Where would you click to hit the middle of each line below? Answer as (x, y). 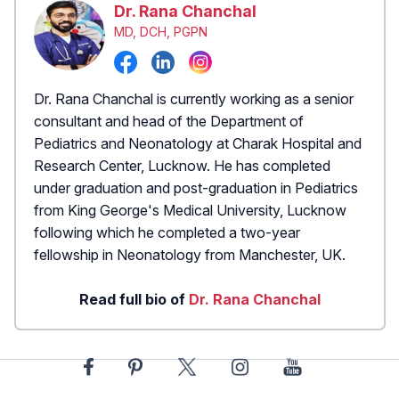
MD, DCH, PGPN (161, 32)
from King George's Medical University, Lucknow (190, 210)
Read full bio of (134, 299)
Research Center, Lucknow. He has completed (182, 165)
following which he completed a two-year (167, 232)
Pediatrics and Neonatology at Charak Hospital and (198, 143)
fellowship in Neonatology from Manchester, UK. (190, 254)
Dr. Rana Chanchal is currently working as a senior (194, 98)
